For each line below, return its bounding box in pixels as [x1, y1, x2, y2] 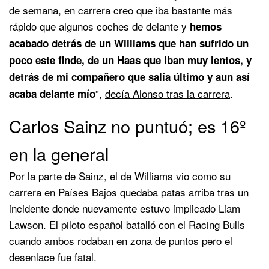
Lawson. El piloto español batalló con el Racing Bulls [9, 216, 245, 232]
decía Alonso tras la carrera [105, 85, 230, 101]
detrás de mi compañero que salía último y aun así [9, 69, 250, 84]
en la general [9, 141, 109, 166]
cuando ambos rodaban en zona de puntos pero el [9, 232, 232, 248]
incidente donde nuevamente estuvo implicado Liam [9, 200, 240, 216]
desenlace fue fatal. [9, 249, 97, 264]
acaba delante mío [9, 86, 95, 101]
